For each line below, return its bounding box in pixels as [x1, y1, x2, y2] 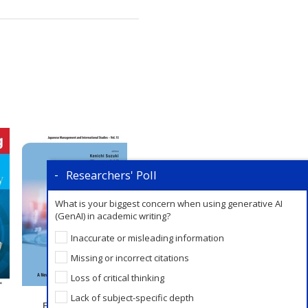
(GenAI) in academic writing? [55, 210, 170, 222]
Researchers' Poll [66, 167, 157, 183]
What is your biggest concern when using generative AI [55, 197, 283, 210]
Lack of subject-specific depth [70, 291, 194, 304]
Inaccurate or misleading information [70, 231, 224, 244]
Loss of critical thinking [70, 271, 164, 284]
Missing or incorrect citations [70, 251, 189, 264]
